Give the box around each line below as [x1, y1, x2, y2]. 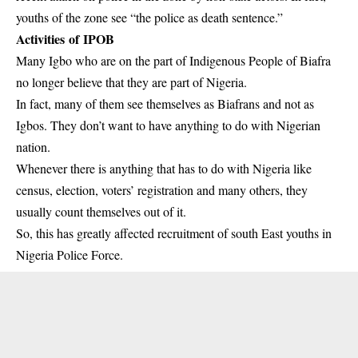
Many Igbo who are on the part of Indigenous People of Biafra [16, 51, 331, 69]
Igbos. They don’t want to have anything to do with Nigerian [16, 116, 320, 133]
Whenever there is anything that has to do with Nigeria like [16, 159, 312, 177]
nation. [16, 137, 50, 155]
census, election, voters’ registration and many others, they [16, 181, 308, 198]
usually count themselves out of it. [16, 202, 186, 220]
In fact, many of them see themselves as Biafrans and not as [16, 94, 314, 112]
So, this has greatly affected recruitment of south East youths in [16, 224, 332, 241]
